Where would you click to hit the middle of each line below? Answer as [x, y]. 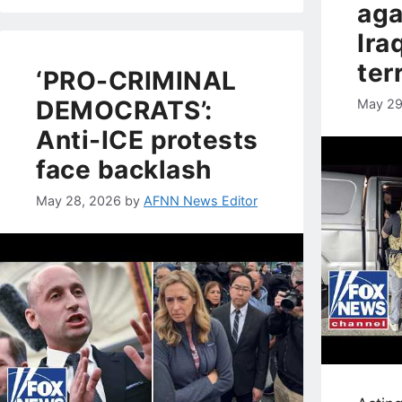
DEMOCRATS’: [124, 111]
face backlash [124, 170]
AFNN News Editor [201, 201]
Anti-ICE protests [147, 140]
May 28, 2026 [79, 201]
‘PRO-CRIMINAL [136, 81]
